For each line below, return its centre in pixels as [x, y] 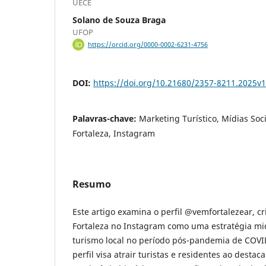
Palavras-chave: [106, 119]
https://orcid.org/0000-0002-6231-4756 [148, 45]
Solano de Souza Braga [119, 20]
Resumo [92, 184]
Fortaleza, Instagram [114, 134]
